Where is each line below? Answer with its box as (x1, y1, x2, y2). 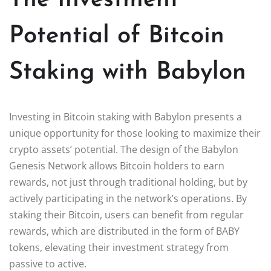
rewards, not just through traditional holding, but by (9, 175, 247, 189)
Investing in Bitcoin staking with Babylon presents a (9, 109, 242, 123)
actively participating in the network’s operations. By (9, 191, 247, 205)
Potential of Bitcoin (9, 24, 224, 48)
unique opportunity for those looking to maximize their (9, 126, 261, 140)
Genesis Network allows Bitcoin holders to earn (9, 158, 224, 172)
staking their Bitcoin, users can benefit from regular (9, 207, 244, 221)
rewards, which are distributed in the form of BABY (9, 224, 240, 238)
